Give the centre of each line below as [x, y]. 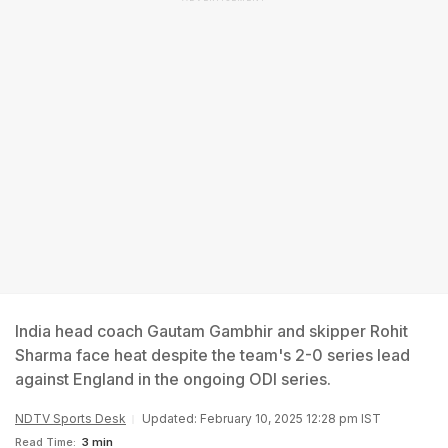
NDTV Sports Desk [70, 418]
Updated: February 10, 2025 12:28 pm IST [261, 418]
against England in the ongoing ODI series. [173, 379]
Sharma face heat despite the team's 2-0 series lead [212, 355]
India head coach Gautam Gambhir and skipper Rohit [211, 331]
